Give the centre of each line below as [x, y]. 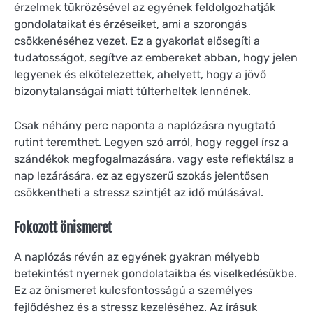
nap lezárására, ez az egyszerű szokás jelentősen [141, 175]
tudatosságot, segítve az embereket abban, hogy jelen [156, 58]
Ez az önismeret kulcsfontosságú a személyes [133, 290]
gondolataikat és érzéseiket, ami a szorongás [130, 24]
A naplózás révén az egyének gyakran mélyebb [137, 256]
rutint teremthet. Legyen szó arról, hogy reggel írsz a [151, 142]
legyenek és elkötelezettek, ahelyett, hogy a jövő [140, 75]
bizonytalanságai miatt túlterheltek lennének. [132, 92]
